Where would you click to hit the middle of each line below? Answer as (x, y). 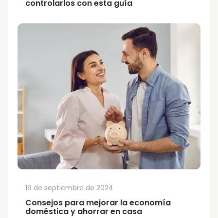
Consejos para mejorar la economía (98, 203)
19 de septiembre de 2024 (69, 188)
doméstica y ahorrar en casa (84, 211)
